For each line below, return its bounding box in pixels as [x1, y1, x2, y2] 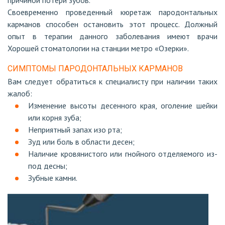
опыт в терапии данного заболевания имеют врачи [8, 31, 217, 41]
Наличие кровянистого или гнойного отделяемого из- [28, 149, 217, 159]
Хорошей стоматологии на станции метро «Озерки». [8, 43, 189, 53]
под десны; [28, 161, 67, 171]
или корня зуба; [28, 113, 81, 123]
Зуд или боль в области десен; [28, 137, 135, 147]
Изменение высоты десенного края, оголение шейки [28, 100, 217, 110]
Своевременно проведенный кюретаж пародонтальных [8, 7, 217, 17]
